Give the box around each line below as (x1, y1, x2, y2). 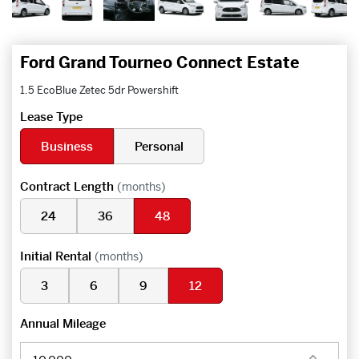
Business (41, 139, 93, 155)
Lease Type (20, 109, 83, 125)
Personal (135, 139, 184, 155)
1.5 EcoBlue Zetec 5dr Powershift (20, 83, 179, 98)
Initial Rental (20, 248, 95, 264)
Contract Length (20, 179, 117, 195)
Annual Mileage (20, 316, 106, 332)
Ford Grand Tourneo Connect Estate (20, 53, 300, 74)
